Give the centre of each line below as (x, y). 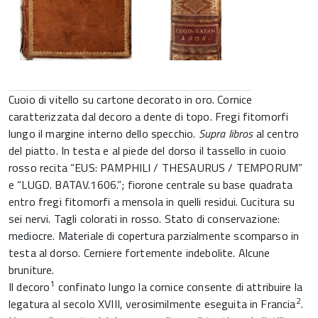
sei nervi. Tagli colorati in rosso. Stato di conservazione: (144, 219)
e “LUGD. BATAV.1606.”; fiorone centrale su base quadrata (150, 185)
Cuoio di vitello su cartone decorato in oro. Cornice (131, 99)
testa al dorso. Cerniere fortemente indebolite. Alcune (139, 253)
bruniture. (32, 270)
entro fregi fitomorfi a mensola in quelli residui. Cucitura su (152, 202)
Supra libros (226, 133)
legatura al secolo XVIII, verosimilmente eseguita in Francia (152, 304)
